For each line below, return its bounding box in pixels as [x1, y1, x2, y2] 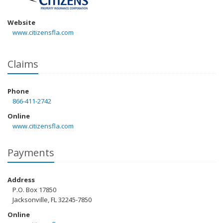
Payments [7, 146, 54, 159]
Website [7, 18, 35, 27]
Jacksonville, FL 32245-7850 [12, 195, 92, 204]
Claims [7, 57, 38, 71]
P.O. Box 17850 [12, 185, 56, 194]
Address [7, 175, 35, 184]
